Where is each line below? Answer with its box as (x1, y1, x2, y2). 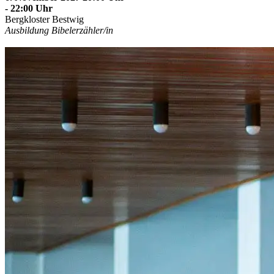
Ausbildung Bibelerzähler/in (5, 24, 113, 35)
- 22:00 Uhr (5, 2, 53, 13)
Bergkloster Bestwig (5, 13, 84, 24)
